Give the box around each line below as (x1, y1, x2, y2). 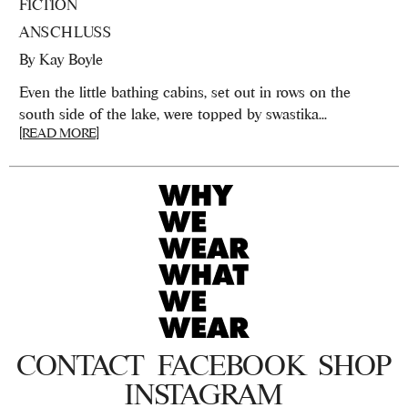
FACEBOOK (157, 350, 305, 382)
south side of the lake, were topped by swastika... (18, 105, 327, 122)
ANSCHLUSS (18, 23, 113, 40)
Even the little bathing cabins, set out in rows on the (18, 83, 351, 100)
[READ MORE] (18, 124, 99, 140)
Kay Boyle (38, 50, 103, 67)
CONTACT (16, 350, 143, 382)
